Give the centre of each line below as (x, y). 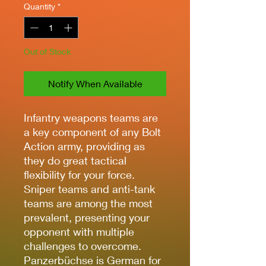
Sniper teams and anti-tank (89, 189)
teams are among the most (88, 203)
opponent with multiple (79, 231)
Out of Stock (47, 51)
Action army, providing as (84, 146)
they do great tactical (75, 160)
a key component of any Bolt (92, 132)
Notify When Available (95, 83)
